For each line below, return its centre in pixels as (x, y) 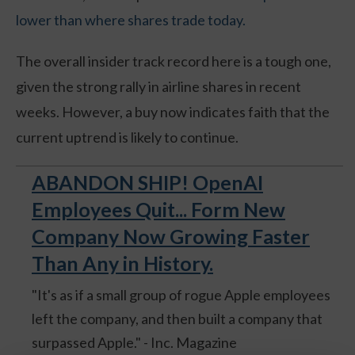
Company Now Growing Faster (171, 237)
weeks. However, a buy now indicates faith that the (173, 111)
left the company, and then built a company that (177, 319)
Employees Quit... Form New (158, 210)
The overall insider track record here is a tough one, (174, 61)
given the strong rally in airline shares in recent (158, 86)
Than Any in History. (122, 263)
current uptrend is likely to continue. (127, 137)
